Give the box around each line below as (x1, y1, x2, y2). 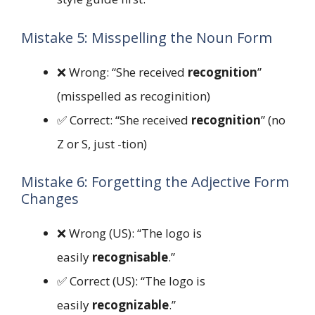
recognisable (92, 249, 168, 266)
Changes (21, 189, 79, 209)
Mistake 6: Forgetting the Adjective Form (21, 172, 289, 192)
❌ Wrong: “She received (57, 63, 188, 80)
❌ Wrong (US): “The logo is (57, 225, 202, 242)
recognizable (92, 297, 169, 314)
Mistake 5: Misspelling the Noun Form (21, 27, 272, 47)
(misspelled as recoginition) (57, 87, 210, 104)
